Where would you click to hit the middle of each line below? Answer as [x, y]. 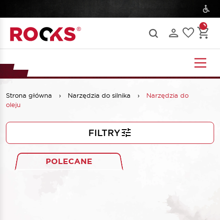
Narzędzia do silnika [100, 95]
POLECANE [69, 161]
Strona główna [30, 95]
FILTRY [104, 133]
